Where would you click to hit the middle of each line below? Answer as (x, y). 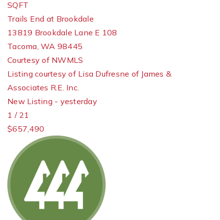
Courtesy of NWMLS (45, 60)
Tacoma (22, 46)
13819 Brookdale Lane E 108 (62, 32)
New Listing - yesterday (52, 101)
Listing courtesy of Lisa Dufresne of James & (89, 74)
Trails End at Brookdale (51, 19)
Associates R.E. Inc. (43, 87)
